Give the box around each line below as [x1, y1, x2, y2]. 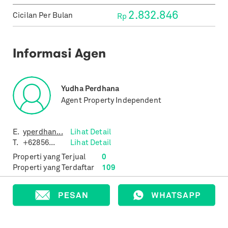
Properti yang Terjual [13, 154, 86, 161]
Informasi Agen [13, 45, 106, 62]
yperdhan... [23, 128, 63, 136]
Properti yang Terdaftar [13, 164, 95, 172]
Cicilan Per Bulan [13, 12, 73, 20]
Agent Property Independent [61, 97, 161, 105]
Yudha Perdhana [61, 85, 120, 93]
